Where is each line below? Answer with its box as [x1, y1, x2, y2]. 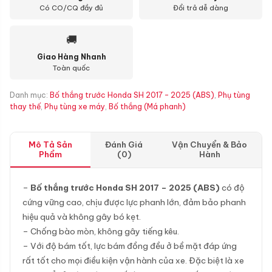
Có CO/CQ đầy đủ [39, 4, 103, 12]
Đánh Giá [105, 140, 143, 149]
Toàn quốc [53, 64, 90, 72]
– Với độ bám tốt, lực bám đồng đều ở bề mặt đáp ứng [22, 240, 237, 251]
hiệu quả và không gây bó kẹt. [22, 211, 141, 222]
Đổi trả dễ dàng [173, 4, 228, 12]
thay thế [10, 102, 41, 111]
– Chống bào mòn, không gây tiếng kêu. [22, 226, 179, 237]
